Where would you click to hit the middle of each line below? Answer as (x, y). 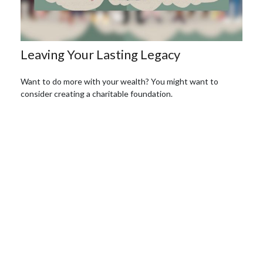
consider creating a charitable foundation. (97, 94)
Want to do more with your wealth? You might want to (119, 82)
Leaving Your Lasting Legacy (100, 55)
